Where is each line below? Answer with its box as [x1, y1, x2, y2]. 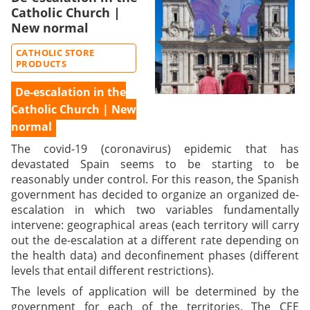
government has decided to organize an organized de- [11, 186, 299, 202]
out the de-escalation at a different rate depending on [11, 232, 299, 248]
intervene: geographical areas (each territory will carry [11, 217, 299, 232]
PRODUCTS [16, 57, 67, 70]
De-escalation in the [15, 84, 126, 100]
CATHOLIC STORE [16, 46, 95, 59]
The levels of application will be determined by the [11, 283, 299, 299]
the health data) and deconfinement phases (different [11, 247, 299, 263]
